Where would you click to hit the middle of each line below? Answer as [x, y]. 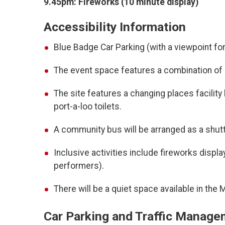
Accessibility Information [115, 27]
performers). [79, 166]
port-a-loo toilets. [88, 107]
